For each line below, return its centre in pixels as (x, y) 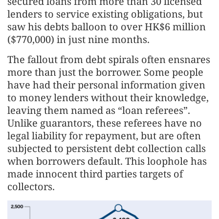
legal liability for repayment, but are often (104, 136)
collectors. (31, 187)
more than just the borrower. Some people (105, 72)
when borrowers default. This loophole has (107, 161)
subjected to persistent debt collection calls (107, 149)
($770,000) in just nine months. (78, 40)
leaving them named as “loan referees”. (99, 110)
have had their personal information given (106, 85)
